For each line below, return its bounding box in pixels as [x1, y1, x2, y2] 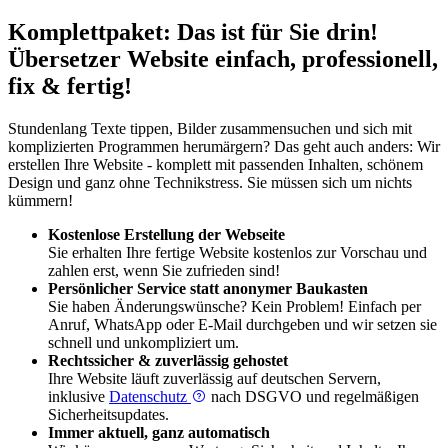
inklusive [48, 388, 109, 406]
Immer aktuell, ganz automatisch [48, 424, 270, 442]
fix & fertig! [8, 73, 132, 100]
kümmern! [8, 192, 73, 210]
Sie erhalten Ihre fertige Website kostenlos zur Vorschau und [48, 244, 427, 262]
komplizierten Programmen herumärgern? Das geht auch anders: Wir [8, 138, 440, 156]
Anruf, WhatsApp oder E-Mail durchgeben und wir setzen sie [48, 316, 437, 334]
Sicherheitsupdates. [48, 406, 169, 424]
